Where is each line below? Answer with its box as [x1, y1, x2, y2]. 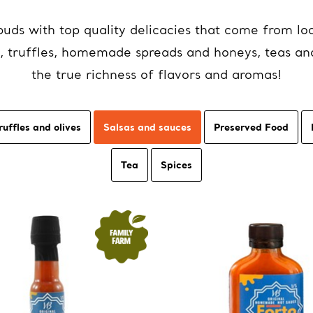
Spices [161, 158, 192, 171]
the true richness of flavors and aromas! [31, 66, 282, 82]
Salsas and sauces [103, 120, 191, 133]
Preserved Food [214, 120, 289, 133]
